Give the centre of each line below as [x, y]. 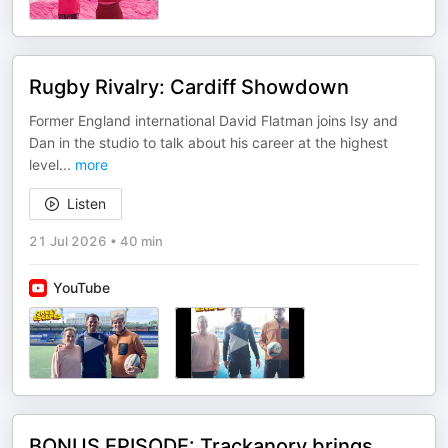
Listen [86, 203]
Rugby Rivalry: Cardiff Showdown [189, 87]
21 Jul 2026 [68, 241]
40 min [141, 241]
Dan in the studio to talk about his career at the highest [208, 142]
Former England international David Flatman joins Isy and [213, 120]
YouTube [81, 287]
